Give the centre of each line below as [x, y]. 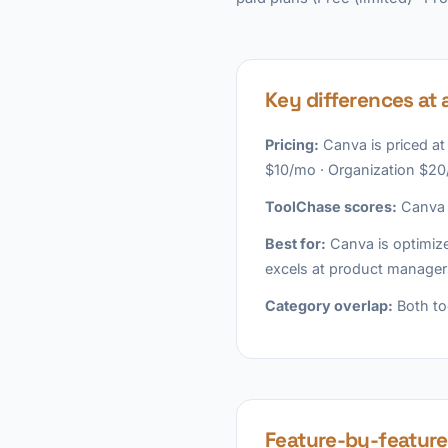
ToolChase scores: [331, 206]
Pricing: [292, 144]
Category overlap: [329, 305]
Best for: [295, 243]
